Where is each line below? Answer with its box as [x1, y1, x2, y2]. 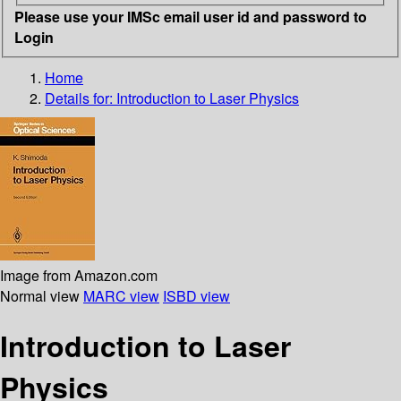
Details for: [45, 87, 116, 108]
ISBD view [163, 285, 230, 306]
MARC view [83, 285, 159, 306]
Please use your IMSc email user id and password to [14, 5, 367, 27]
